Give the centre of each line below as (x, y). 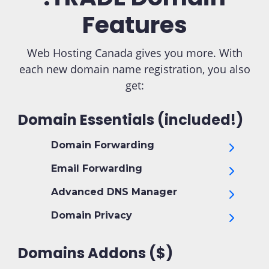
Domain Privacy (90, 215)
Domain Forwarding (101, 145)
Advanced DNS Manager (113, 192)
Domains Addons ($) (95, 253)
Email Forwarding (95, 168)
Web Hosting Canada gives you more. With (134, 53)
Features (134, 25)
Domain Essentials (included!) (131, 120)
